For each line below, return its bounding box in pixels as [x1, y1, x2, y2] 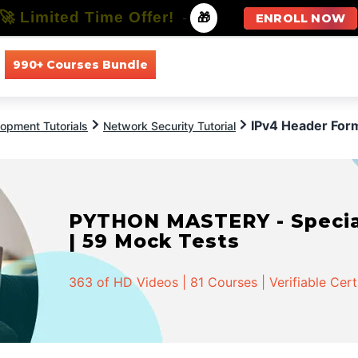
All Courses [171, 57, 233, 72]
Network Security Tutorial [103, 119, 236, 133]
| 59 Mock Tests [69, 229, 241, 253]
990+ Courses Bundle [12, 57, 148, 72]
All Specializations [256, 57, 354, 72]
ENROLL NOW [256, 11, 345, 26]
